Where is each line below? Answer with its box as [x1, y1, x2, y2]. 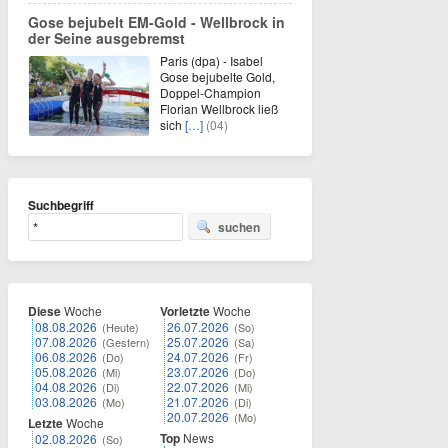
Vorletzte [160, 302, 210, 320]
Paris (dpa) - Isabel [160, 52, 263, 69]
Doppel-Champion [160, 84, 261, 101]
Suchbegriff [28, 196, 94, 214]
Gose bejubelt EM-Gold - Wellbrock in [28, 12, 285, 32]
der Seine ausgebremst [28, 28, 185, 48]
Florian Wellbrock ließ [160, 100, 278, 117]
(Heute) [102, 319, 139, 335]
